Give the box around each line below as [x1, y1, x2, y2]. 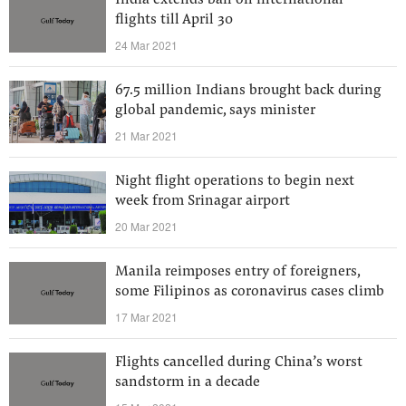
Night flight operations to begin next [115, 174, 354, 188]
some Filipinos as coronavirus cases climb [115, 285, 384, 299]
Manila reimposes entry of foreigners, [115, 265, 360, 279]
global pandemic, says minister [115, 103, 315, 118]
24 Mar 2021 [115, 37, 178, 53]
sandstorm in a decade [115, 375, 260, 390]
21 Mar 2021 [115, 128, 178, 143]
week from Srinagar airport [115, 194, 290, 208]
